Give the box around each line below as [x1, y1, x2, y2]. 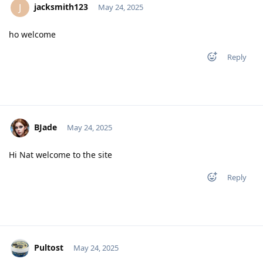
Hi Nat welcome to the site [9, 149, 112, 160]
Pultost [34, 241, 63, 253]
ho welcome [9, 28, 56, 40]
